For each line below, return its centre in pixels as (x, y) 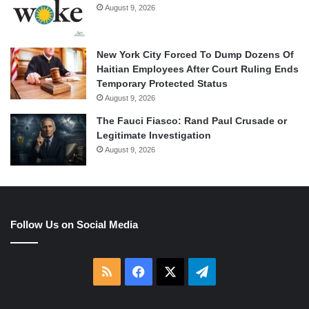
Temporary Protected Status (162, 84)
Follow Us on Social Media (74, 225)
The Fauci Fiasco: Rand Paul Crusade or (192, 121)
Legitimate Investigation (154, 136)
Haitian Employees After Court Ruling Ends (198, 69)
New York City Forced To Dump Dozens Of (195, 55)
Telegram (233, 271)
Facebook (171, 271)
